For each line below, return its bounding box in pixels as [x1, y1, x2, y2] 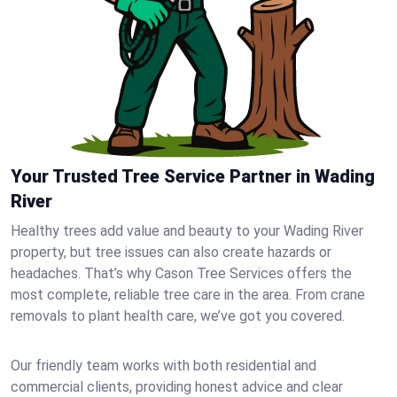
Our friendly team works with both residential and [11, 357, 316, 374]
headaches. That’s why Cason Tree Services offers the [11, 265, 352, 282]
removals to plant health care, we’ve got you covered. [11, 307, 345, 324]
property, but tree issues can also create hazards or [11, 244, 331, 261]
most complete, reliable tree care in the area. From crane [11, 286, 365, 303]
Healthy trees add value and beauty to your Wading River [11, 222, 363, 239]
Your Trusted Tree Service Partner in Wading [11, 166, 375, 187]
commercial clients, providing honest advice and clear [11, 378, 343, 395]
